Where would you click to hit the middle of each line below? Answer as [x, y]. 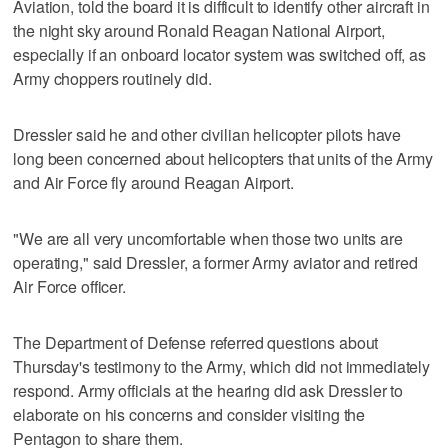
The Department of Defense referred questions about [196, 342]
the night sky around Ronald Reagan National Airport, [199, 30]
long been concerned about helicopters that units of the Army [223, 158]
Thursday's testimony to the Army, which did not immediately [222, 366]
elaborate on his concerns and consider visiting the [189, 414]
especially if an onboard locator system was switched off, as [219, 54]
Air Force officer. [69, 286]
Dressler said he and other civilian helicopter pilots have [207, 134]
